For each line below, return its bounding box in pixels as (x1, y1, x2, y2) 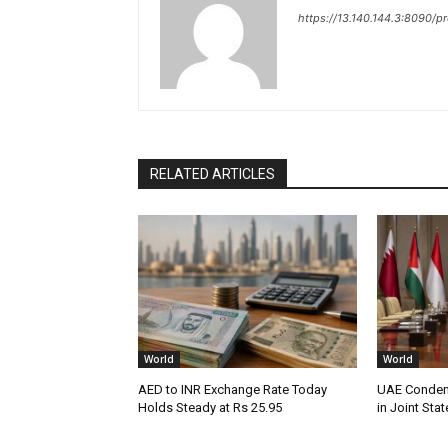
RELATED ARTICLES (150, 166, 275, 183)
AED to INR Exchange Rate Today (138, 382, 327, 398)
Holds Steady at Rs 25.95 (138, 400, 282, 416)
